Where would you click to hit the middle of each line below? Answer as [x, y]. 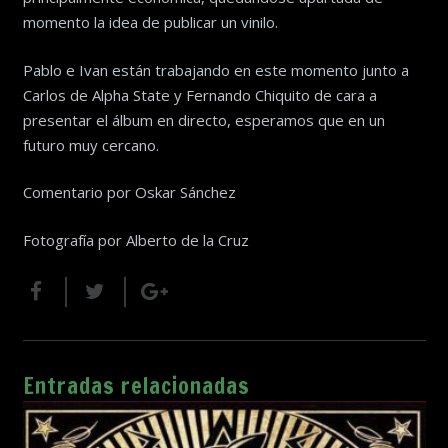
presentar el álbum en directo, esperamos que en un [203, 119]
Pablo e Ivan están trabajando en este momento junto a [215, 69]
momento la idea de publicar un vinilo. [150, 22]
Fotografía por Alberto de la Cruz [135, 239]
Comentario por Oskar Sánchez [129, 192]
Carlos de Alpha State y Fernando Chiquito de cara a [199, 94]
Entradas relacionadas [136, 385]
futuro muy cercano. [90, 144]
